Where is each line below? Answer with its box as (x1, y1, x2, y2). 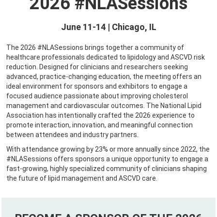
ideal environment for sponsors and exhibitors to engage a (6, 82, 187, 90)
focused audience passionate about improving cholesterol (6, 92, 188, 100)
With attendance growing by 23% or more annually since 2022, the (6, 145, 210, 153)
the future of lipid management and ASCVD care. (6, 174, 157, 182)
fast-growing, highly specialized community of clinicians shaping (6, 165, 207, 172)
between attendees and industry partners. (6, 131, 139, 139)
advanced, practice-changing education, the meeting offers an (6, 73, 201, 80)
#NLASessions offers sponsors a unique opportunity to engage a (6, 155, 208, 163)
